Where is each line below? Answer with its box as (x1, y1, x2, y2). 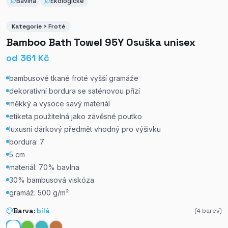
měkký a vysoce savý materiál (9, 99, 110, 108)
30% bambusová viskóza (9, 176, 94, 184)
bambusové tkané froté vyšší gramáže (9, 74, 138, 82)
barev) (201, 207, 222, 215)
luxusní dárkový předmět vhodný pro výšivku (9, 125, 161, 133)
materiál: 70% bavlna (9, 163, 79, 172)
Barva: (13, 206, 36, 215)
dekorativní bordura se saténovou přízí (9, 87, 140, 95)
